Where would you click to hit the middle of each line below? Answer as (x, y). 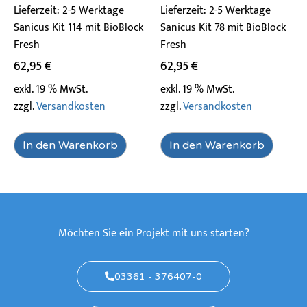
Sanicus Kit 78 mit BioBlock (223, 28)
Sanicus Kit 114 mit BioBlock (78, 28)
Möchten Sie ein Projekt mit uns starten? (153, 234)
